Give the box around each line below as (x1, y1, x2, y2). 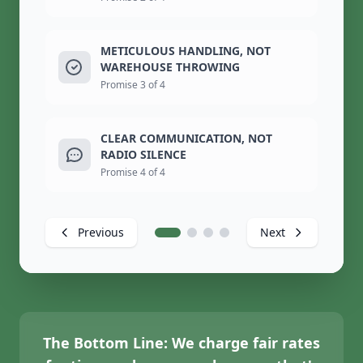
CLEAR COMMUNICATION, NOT (100, 130, 272, 147)
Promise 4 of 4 (100, 165, 165, 180)
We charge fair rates (168, 333, 320, 353)
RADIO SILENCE (100, 147, 186, 163)
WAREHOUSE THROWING (100, 59, 240, 75)
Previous (78, 224, 124, 241)
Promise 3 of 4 (100, 78, 165, 92)
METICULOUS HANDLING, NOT (100, 43, 271, 59)
